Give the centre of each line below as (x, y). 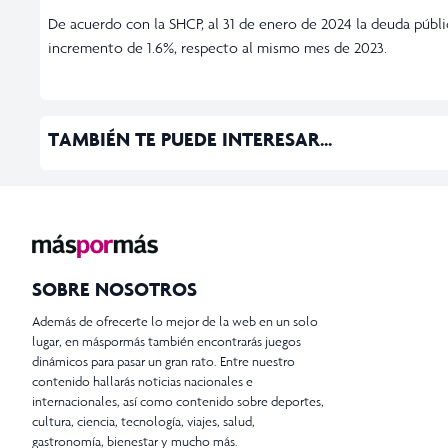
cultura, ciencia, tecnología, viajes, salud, (143, 421)
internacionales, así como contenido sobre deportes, (178, 401)
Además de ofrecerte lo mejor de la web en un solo (175, 321)
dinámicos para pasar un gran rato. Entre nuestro (163, 361)
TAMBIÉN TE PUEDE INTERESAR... (190, 138)
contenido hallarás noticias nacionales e (142, 381)
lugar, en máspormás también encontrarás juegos (166, 341)
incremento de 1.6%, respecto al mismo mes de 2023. (217, 47)
